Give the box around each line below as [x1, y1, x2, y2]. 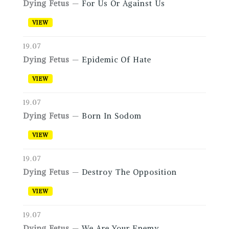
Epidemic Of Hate [81, 55, 151, 65]
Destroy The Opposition [81, 167, 177, 177]
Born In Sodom [81, 111, 142, 121]
